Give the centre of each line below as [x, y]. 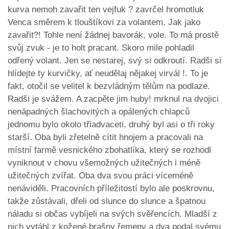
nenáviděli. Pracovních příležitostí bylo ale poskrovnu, [111, 189]
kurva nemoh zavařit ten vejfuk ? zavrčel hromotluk [106, 10]
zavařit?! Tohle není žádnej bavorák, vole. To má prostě [113, 35]
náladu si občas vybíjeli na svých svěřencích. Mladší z [112, 214]
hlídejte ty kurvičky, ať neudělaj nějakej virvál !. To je [108, 74]
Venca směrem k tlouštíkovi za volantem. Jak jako [104, 22]
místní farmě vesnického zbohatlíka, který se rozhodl [109, 150]
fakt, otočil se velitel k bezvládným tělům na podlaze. [109, 86]
